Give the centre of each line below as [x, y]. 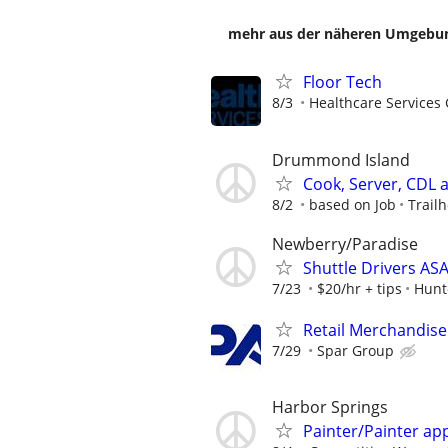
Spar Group [355, 350]
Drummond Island [341, 159]
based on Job [352, 204]
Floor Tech [342, 82]
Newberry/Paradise [345, 243]
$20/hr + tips [359, 288]
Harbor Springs [330, 407]
